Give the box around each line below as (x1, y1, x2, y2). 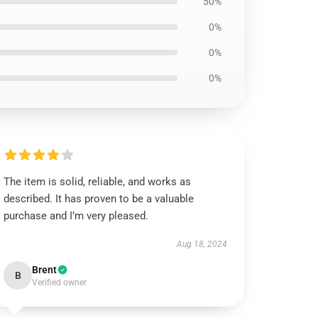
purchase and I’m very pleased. (4, 209, 149, 222)
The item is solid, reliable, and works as (4, 175, 192, 188)
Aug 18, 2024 (176, 239, 227, 249)
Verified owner (32, 278, 87, 287)
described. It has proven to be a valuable (4, 192, 194, 205)
